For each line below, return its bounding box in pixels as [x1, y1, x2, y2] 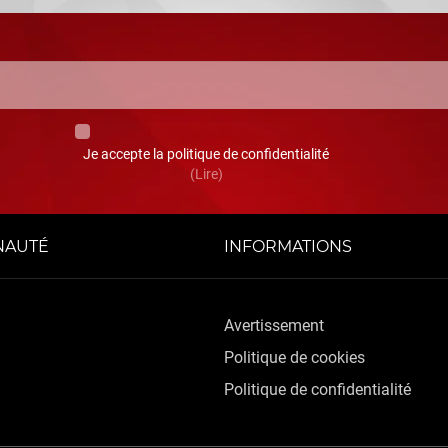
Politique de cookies [224, 348, 365, 367]
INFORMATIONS [224, 237, 352, 256]
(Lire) [189, 166, 223, 182]
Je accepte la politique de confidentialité [83, 146, 330, 162]
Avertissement [224, 316, 324, 335]
